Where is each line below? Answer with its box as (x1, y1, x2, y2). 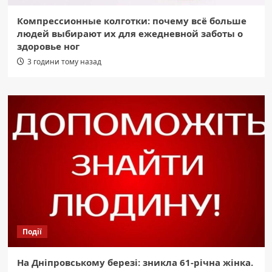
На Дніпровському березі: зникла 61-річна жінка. (16, 256, 253, 269)
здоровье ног (16, 40, 80, 53)
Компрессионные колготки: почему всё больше (16, 15, 246, 27)
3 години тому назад (27, 56, 101, 67)
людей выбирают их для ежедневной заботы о (16, 27, 243, 40)
